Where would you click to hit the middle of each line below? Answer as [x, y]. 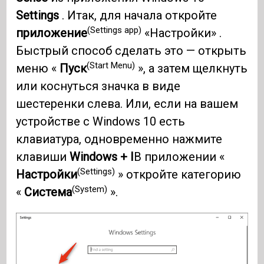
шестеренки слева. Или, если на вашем [127, 104]
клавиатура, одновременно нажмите [119, 139]
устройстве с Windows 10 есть [101, 122]
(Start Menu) [111, 65]
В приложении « [179, 157]
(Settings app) [115, 30]
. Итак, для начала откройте [138, 16]
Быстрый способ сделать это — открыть [131, 51]
